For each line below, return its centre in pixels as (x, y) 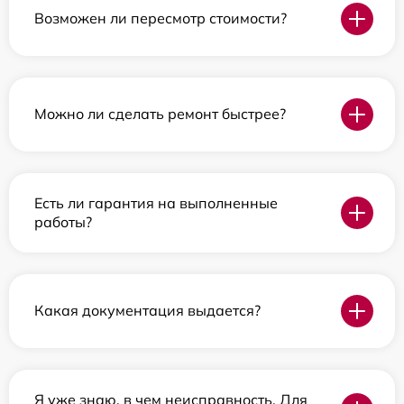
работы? (63, 221)
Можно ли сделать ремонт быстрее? (160, 114)
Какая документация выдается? (147, 311)
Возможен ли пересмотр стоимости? (161, 18)
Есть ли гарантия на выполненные (156, 202)
